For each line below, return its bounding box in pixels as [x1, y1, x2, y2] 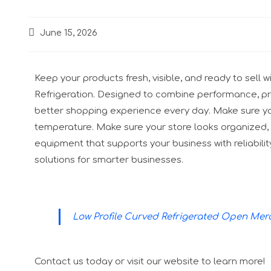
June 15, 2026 [40, 27, 97, 38]
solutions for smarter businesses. [34, 154, 183, 165]
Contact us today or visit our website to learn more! [34, 256, 265, 267]
